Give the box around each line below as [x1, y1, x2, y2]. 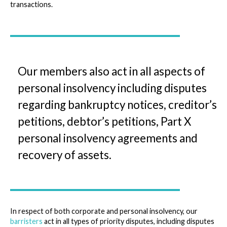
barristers [10, 216, 43, 225]
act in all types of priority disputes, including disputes [43, 216, 214, 225]
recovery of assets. [18, 147, 111, 162]
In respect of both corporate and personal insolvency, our [10, 206, 198, 215]
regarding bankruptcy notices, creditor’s [18, 97, 217, 111]
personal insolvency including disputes [18, 81, 207, 95]
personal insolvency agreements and [18, 131, 198, 145]
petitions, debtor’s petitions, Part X [18, 114, 191, 128]
